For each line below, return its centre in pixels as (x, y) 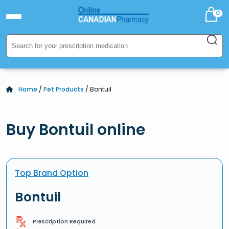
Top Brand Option (52, 173)
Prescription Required (64, 221)
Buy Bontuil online (76, 130)
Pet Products (64, 89)
